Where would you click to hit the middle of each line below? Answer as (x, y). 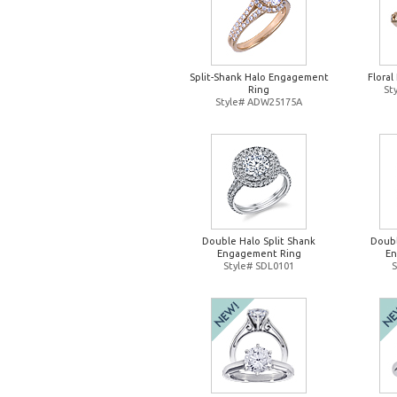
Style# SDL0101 (259, 266)
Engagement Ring (259, 253)
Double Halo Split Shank (259, 241)
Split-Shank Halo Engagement (259, 77)
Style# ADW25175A (259, 102)
